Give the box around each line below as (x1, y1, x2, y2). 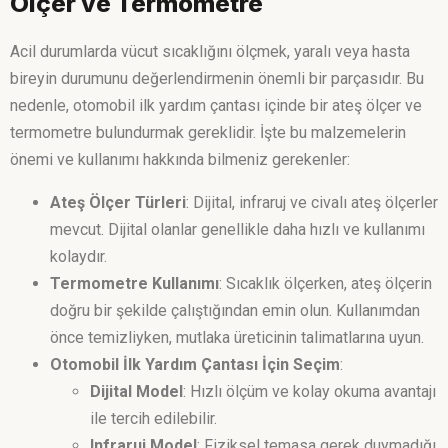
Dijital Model (90, 381, 183, 401)
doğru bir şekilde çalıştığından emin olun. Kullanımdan (50, 300, 420, 320)
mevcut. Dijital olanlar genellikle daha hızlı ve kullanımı (50, 219, 425, 239)
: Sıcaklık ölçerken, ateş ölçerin (219, 273, 432, 293)
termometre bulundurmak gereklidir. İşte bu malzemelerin (10, 122, 406, 142)
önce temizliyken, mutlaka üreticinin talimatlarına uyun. (50, 327, 424, 347)
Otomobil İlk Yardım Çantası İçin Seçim (50, 354, 340, 374)
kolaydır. (50, 246, 107, 266)
